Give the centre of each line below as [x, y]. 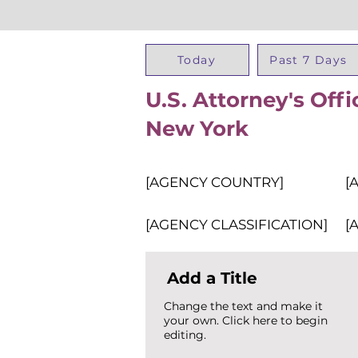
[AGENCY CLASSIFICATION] [237, 225]
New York [197, 129]
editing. [185, 335]
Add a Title [212, 278]
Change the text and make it [243, 306]
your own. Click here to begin [246, 320]
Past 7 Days [308, 60]
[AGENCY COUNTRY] [215, 182]
